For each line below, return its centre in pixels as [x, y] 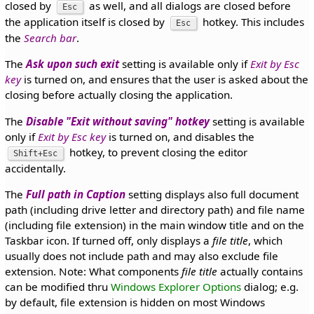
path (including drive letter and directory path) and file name [155, 209]
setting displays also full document [212, 194]
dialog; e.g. [269, 286]
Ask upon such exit [72, 64]
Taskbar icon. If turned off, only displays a [108, 240]
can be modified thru [57, 286]
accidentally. [35, 168]
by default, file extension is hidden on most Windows [135, 302]
